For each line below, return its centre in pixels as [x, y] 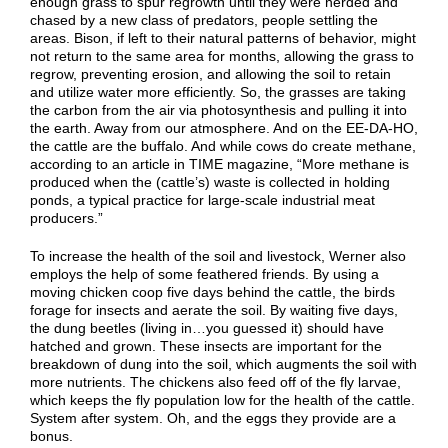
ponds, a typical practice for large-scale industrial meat [202, 199]
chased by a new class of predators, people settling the [204, 19]
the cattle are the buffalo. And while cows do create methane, [223, 145]
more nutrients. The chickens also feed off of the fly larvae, [215, 381]
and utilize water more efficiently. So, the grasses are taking [218, 91]
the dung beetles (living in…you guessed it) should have [207, 327]
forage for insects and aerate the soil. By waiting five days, [214, 309]
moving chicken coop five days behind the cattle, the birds [212, 291]
